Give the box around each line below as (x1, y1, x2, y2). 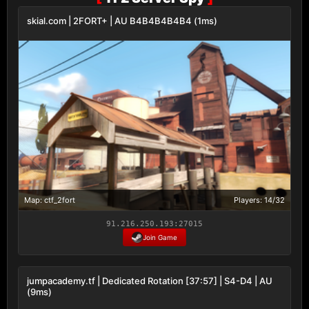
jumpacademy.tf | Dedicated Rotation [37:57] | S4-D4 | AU (27, 275, 272, 286)
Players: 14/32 (234, 195, 285, 205)
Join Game (143, 233, 177, 241)
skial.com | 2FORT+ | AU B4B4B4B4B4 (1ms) (27, 14, 217, 26)
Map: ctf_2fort (24, 195, 75, 205)
